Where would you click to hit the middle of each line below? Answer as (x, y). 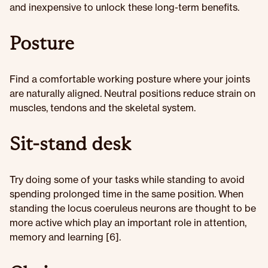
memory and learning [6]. (65, 237)
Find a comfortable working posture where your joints (130, 79)
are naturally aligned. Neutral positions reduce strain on (133, 93)
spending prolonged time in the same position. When (127, 194)
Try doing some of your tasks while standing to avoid (127, 179)
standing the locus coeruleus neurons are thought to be (133, 208)
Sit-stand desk (70, 144)
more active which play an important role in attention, (128, 223)
